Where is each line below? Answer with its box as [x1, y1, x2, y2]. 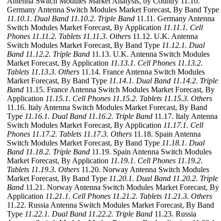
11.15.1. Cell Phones [45, 94, 110, 103]
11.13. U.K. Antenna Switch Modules [90, 50, 210, 59]
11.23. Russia [152, 210, 196, 219]
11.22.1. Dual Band [25, 210, 86, 219]
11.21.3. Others [164, 192, 212, 201]
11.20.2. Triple [173, 174, 218, 183]
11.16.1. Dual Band [25, 112, 86, 121]
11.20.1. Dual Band [109, 174, 171, 183]
